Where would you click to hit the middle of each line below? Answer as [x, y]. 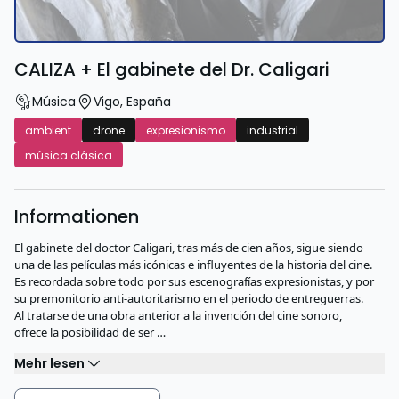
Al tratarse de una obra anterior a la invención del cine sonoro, [178, 315]
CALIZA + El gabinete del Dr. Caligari [172, 69]
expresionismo [186, 130]
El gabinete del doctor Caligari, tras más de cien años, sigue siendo [189, 248]
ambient [48, 130]
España [149, 101]
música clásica [69, 155]
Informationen [77, 216]
